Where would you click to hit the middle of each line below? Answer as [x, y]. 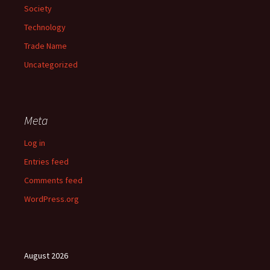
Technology [45, 27]
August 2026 [46, 256]
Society [38, 9]
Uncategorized [51, 65]
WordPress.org [52, 199]
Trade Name [46, 46]
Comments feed [53, 181]
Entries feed [46, 162]
